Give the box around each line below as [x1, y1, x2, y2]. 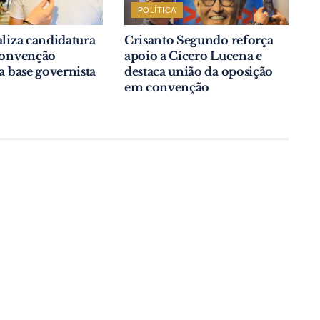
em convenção [124, 79, 210, 94]
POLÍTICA [137, 5, 176, 14]
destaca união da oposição [124, 64, 273, 79]
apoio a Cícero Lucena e [124, 48, 262, 63]
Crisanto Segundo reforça [124, 32, 274, 47]
